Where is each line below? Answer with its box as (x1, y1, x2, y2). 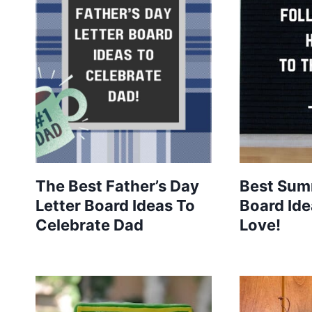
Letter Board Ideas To (36, 196, 195, 214)
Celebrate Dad (36, 215, 143, 234)
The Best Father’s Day (36, 176, 199, 195)
